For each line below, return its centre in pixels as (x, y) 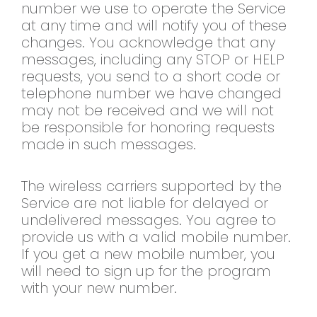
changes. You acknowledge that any (148, 43)
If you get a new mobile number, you (148, 254)
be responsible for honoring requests (148, 128)
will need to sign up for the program (146, 271)
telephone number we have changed (151, 94)
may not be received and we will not (148, 111)
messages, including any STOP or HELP (153, 60)
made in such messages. (109, 145)
